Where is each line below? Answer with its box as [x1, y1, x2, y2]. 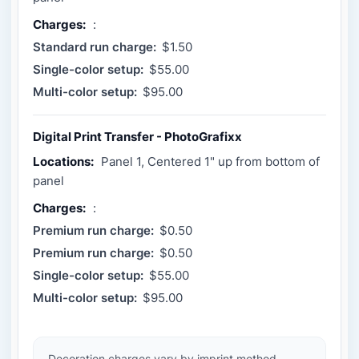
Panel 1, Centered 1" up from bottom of [101, 154, 320, 170]
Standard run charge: [33, 39, 156, 55]
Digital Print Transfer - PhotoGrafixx [33, 129, 242, 145]
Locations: [33, 154, 94, 170]
